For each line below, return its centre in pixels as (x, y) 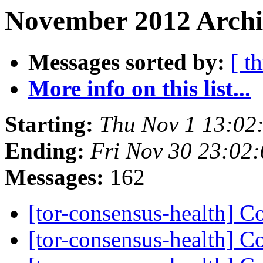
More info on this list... (139, 89)
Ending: (45, 151)
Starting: (49, 124)
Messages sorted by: (127, 62)
